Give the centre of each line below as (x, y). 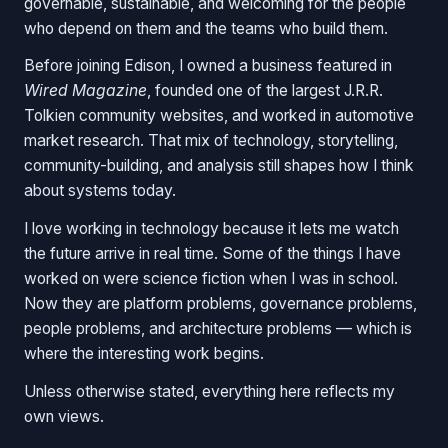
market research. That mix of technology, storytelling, (211, 141)
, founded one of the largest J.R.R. (265, 91)
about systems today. (100, 191)
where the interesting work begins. (144, 354)
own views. (64, 417)
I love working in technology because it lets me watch (211, 229)
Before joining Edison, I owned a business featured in (208, 66)
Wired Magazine (85, 91)
